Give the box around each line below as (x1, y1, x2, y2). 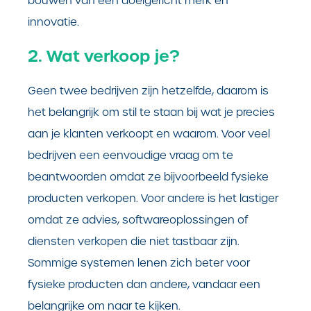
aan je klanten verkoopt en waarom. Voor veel (28, 126, 270, 140)
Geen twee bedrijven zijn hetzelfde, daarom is (28, 83, 269, 97)
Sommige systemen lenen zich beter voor (28, 255, 250, 269)
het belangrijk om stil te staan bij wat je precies (28, 105, 275, 119)
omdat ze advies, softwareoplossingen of (28, 212, 248, 226)
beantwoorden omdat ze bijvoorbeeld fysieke (28, 169, 269, 183)
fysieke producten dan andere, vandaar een (28, 277, 260, 291)
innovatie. (28, 15, 82, 28)
